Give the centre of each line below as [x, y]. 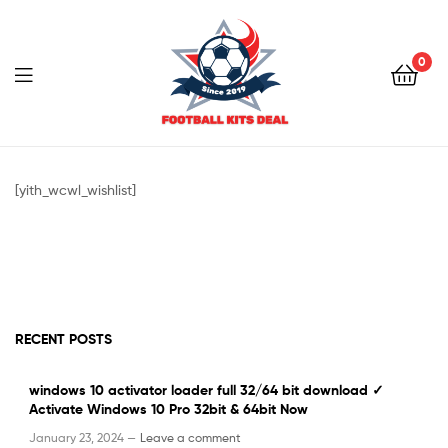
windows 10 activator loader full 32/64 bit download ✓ [206, 390]
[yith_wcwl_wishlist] [75, 190]
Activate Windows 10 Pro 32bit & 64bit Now [168, 409]
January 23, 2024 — [82, 437]
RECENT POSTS [63, 338]
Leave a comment [190, 437]
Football [194, 149]
